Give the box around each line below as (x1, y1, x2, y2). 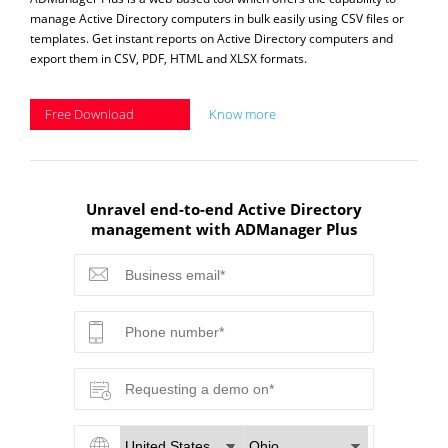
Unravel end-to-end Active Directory (85, 198, 362, 219)
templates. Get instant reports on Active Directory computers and (30, 29, 394, 47)
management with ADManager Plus (90, 218, 357, 239)
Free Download (45, 104, 135, 123)
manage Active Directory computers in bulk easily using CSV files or (30, 9, 405, 27)
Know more (209, 104, 277, 123)
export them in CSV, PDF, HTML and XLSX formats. (30, 49, 308, 67)
